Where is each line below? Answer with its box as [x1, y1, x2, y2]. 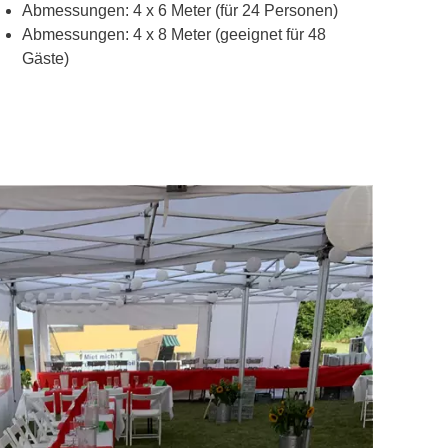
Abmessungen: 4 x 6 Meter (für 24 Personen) [21, 2, 338, 20]
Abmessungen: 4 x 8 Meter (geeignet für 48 [21, 26, 326, 44]
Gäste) [21, 50, 69, 68]
